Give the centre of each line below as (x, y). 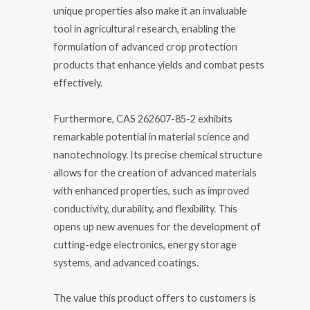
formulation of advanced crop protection (145, 47)
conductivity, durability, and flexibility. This (145, 208)
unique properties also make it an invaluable (150, 11)
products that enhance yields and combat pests (159, 65)
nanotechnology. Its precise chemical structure (158, 154)
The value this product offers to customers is (155, 298)
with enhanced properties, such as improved (151, 190)
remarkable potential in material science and (151, 136)
